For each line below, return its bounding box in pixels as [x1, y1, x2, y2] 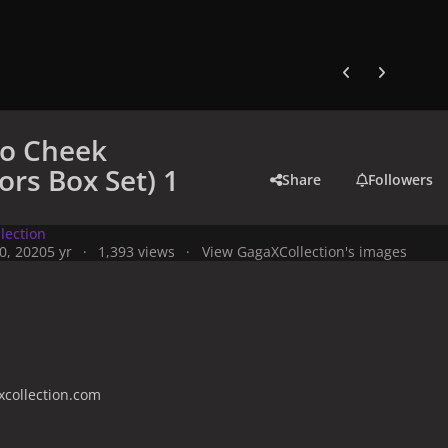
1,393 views [98, 241, 176, 261]
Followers [368, 169, 434, 189]
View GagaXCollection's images [201, 241, 407, 261]
